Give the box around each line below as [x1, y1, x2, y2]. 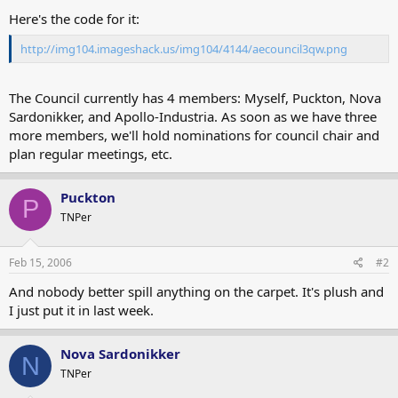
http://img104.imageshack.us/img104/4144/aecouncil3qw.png [20, 41, 347, 57]
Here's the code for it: [9, 9, 139, 28]
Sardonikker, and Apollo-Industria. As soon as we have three [9, 107, 377, 125]
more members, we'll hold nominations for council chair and [9, 125, 379, 144]
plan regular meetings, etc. [9, 144, 172, 163]
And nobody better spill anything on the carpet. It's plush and [9, 283, 384, 300]
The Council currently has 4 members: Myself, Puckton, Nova [9, 88, 381, 107]
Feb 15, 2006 [9, 255, 72, 270]
